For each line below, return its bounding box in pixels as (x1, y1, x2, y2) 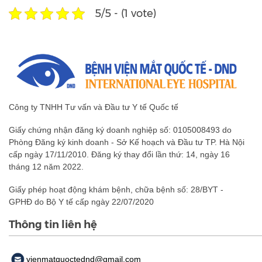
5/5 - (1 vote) (95, 7, 156, 20)
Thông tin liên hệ (9, 218, 97, 231)
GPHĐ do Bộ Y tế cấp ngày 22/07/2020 (9, 196, 154, 206)
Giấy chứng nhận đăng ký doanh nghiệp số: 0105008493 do (9, 125, 232, 135)
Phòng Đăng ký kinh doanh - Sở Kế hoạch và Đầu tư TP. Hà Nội (9, 137, 244, 147)
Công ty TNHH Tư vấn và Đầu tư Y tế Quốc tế (9, 102, 178, 112)
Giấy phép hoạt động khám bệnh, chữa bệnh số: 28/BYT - (9, 184, 223, 194)
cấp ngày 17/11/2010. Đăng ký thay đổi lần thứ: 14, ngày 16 (9, 149, 230, 159)
